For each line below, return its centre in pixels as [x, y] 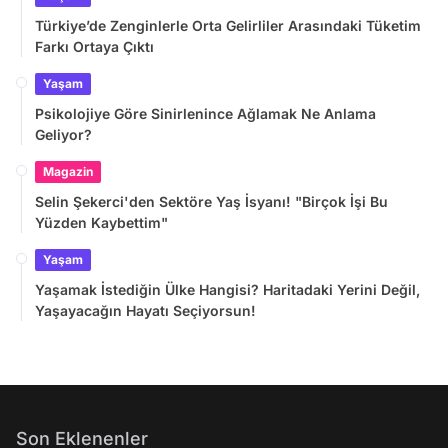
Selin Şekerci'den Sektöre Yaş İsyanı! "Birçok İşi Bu [211, 201]
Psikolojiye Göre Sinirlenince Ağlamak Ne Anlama [205, 113]
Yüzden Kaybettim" [101, 222]
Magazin [68, 171]
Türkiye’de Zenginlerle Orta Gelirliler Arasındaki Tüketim [228, 25]
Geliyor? [63, 134]
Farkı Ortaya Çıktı [94, 46]
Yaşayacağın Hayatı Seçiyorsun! [145, 310]
